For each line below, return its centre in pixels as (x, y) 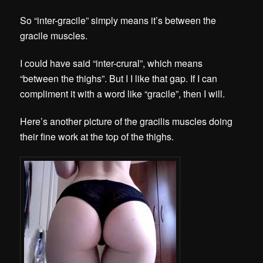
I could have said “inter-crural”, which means (112, 63)
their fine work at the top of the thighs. (98, 137)
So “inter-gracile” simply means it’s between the (118, 20)
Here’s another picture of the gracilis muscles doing (127, 122)
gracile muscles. (54, 35)
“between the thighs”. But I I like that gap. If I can (119, 79)
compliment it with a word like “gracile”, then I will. (123, 94)
